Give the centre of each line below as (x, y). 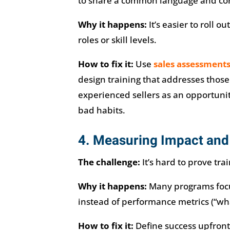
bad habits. (101, 110)
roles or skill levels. (117, 40)
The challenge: (109, 162)
